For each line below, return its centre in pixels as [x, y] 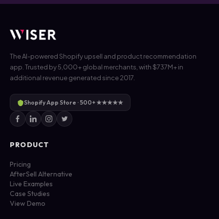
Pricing [20, 164]
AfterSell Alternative [41, 174]
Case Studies [30, 194]
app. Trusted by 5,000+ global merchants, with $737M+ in [97, 67]
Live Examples [31, 184]
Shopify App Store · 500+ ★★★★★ [74, 103]
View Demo [28, 204]
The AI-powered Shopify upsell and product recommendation [103, 56]
